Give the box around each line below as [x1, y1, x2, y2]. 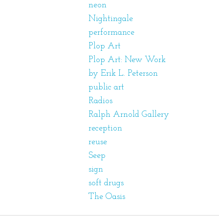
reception [88, 124, 122, 133]
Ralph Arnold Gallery [88, 110, 169, 119]
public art [88, 83, 124, 92]
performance [88, 28, 134, 37]
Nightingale [88, 14, 133, 23]
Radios [88, 96, 112, 106]
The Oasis [88, 192, 125, 201]
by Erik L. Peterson [88, 69, 158, 78]
